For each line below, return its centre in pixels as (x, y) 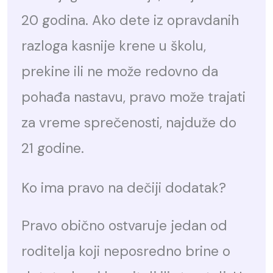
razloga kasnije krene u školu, (114, 46)
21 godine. (53, 148)
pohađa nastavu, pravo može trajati (134, 97)
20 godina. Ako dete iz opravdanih (130, 20)
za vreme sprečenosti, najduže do (129, 123)
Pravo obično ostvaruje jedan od (125, 226)
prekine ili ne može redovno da (120, 72)
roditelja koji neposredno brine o (126, 251)
